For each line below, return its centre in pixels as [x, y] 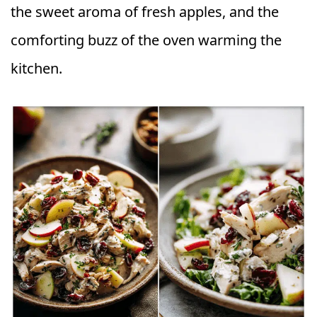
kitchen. [36, 68]
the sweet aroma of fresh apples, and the [145, 12]
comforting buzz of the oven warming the [146, 40]
